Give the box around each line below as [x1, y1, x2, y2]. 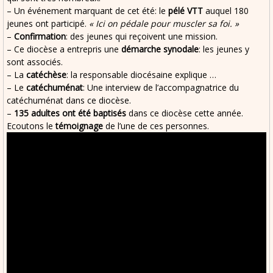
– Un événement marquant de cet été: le [7, 5, 168, 16]
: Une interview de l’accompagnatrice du [83, 82, 239, 93]
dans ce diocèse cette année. [126, 107, 243, 119]
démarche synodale [121, 43, 199, 55]
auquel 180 [203, 5, 249, 16]
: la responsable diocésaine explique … [66, 69, 216, 80]
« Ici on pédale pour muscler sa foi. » [89, 18, 239, 29]
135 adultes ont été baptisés [14, 107, 126, 119]
